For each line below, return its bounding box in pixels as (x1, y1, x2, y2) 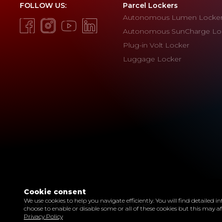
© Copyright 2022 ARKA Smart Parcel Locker (24, 201, 151, 208)
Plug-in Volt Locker (123, 41, 189, 50)
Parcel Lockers (123, 1, 178, 10)
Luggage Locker (123, 55, 181, 63)
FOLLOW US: (20, 1, 66, 10)
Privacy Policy (24, 213, 63, 220)
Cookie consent (24, 187, 86, 196)
